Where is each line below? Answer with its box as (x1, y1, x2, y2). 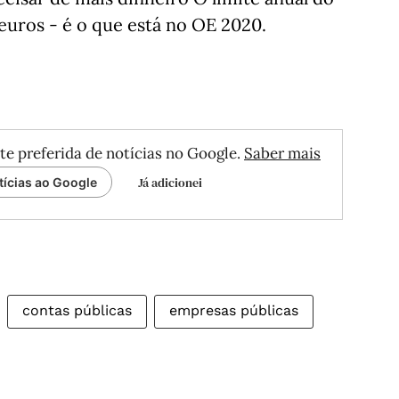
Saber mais (244, 143, 321, 163)
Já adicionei (138, 174, 202, 191)
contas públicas (22, 302, 132, 319)
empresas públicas (169, 302, 298, 319)
